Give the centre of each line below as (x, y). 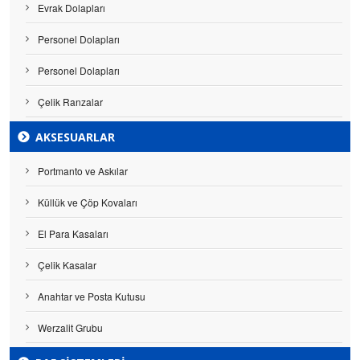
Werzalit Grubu (70, 328)
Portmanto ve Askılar (83, 171)
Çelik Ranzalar (70, 102)
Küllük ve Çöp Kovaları (88, 202)
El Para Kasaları (73, 234)
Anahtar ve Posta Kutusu (92, 297)
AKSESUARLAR (75, 137)
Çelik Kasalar (67, 265)
